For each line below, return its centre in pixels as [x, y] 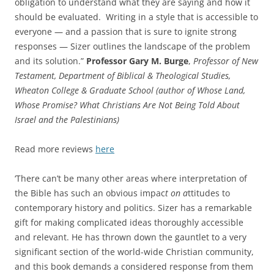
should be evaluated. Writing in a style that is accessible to [136, 17]
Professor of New [226, 61]
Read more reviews [55, 149]
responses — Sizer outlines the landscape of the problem [132, 46]
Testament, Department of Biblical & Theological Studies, [123, 76]
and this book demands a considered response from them [134, 267]
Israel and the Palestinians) [67, 120]
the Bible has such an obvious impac [90, 193]
